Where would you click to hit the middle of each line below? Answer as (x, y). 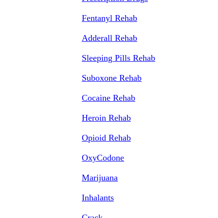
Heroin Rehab (106, 118)
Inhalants (98, 198)
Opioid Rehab (106, 138)
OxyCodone (103, 158)
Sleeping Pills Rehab (118, 58)
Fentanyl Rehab (109, 18)
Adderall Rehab (109, 38)
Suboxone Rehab (112, 78)
